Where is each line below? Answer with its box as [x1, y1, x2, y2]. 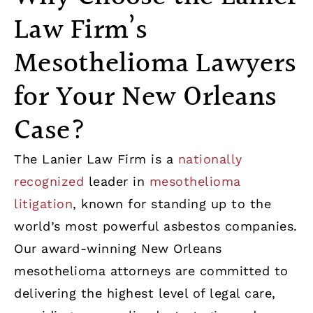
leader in [84, 174, 150, 189]
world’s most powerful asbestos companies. [14, 219, 298, 234]
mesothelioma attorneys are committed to [14, 263, 289, 279]
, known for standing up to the [73, 196, 271, 212]
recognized [14, 174, 84, 189]
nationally [177, 152, 242, 167]
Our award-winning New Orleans [14, 241, 222, 256]
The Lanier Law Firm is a [14, 152, 178, 167]
